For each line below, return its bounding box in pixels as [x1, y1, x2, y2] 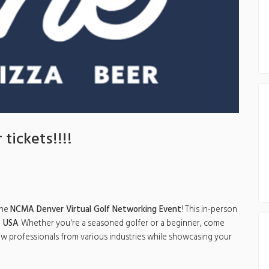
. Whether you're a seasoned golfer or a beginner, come [19, 216, 225, 231]
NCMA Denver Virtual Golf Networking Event [10, 202, 181, 217]
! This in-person [181, 202, 237, 217]
